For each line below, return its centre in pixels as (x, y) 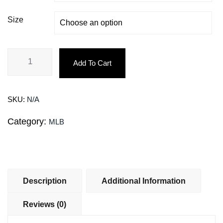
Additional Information (144, 181)
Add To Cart (92, 63)
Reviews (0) (45, 204)
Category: (28, 121)
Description (45, 181)
